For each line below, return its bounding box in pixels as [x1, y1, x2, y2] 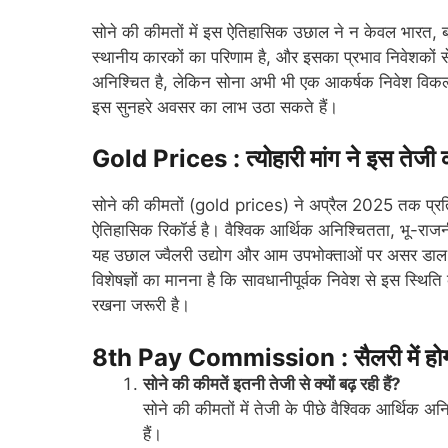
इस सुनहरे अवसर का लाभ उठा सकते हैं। [92, 96, 338, 117]
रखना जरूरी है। [92, 295, 190, 316]
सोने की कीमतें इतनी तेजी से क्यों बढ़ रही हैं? [143, 373, 401, 394]
